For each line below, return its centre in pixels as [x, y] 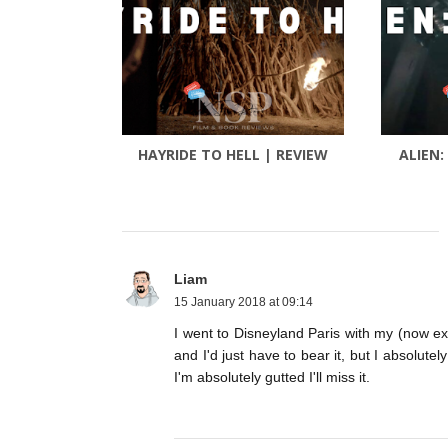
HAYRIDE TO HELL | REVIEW [233, 155]
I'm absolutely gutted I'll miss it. [272, 377]
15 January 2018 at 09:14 [243, 302]
